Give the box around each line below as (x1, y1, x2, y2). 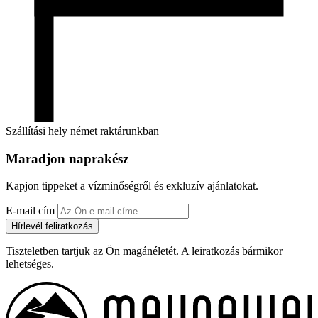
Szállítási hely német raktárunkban (6, 124, 159, 137)
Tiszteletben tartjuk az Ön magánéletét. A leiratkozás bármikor (6, 245, 283, 258)
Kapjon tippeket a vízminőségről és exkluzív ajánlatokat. (6, 180, 258, 192)
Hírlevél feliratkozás (11, 221, 93, 232)
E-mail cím (6, 204, 55, 217)
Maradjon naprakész (6, 150, 128, 166)
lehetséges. (6, 258, 54, 270)
